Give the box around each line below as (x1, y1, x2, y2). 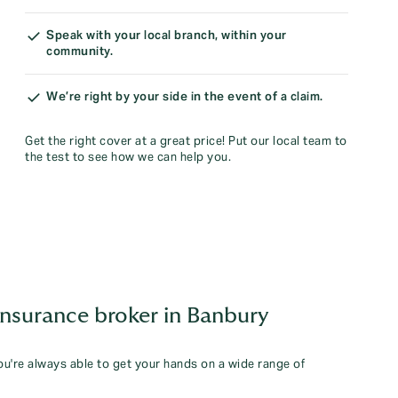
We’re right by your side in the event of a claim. (46, 90, 323, 104)
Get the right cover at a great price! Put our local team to (25, 134, 347, 148)
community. (46, 44, 113, 59)
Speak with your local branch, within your (46, 28, 287, 43)
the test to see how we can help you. (25, 150, 231, 164)
